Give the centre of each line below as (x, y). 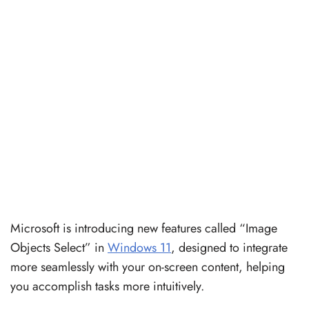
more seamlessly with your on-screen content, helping (148, 267)
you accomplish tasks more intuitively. (107, 286)
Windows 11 (139, 247)
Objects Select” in (59, 247)
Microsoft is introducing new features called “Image (144, 228)
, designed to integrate (229, 247)
